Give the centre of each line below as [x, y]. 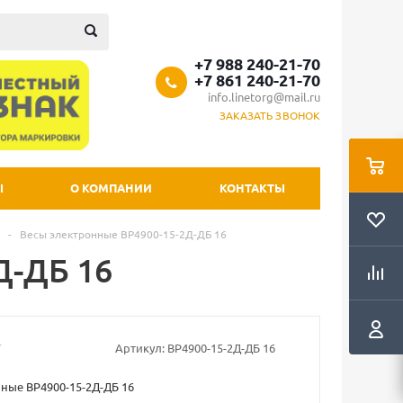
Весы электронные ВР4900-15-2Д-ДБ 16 [123, 234]
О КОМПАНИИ [111, 188]
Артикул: [139, 347]
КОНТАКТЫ [252, 188]
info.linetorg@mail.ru [264, 97]
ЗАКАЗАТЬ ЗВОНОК [269, 115]
